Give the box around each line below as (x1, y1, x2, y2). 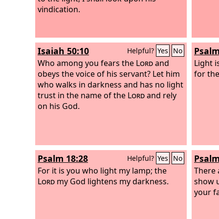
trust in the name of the (38, 89, 128, 101)
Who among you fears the (38, 57, 136, 68)
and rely (145, 89, 176, 101)
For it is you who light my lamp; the (38, 165, 167, 176)
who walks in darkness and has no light (38, 79, 183, 90)
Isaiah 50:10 (38, 45, 89, 57)
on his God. (38, 100, 80, 111)
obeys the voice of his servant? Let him (38, 68, 180, 79)
